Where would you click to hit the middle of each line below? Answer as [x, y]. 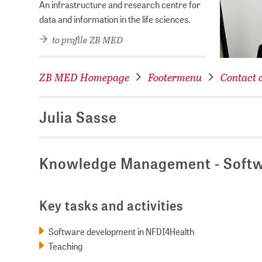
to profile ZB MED [87, 39]
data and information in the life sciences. [115, 19]
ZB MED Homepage [85, 77]
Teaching [66, 246]
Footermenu [175, 77]
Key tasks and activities [111, 206]
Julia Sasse [78, 117]
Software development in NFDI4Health [122, 232]
